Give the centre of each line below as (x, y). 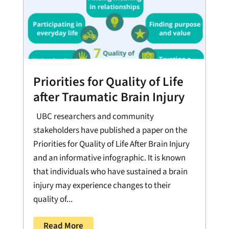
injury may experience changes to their (102, 186)
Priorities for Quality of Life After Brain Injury (111, 144)
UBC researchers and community (93, 117)
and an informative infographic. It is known (109, 158)
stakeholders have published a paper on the (110, 131)
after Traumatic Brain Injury (109, 97)
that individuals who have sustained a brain (110, 172)
